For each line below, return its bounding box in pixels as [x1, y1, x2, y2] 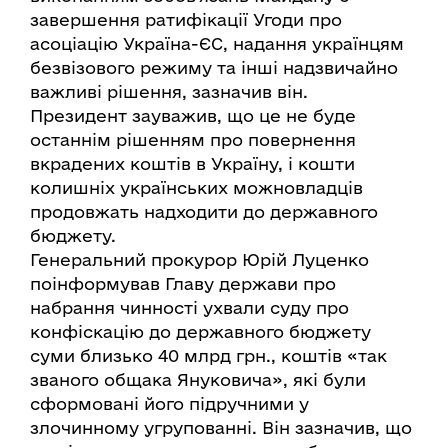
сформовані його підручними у [30, 394, 309, 413]
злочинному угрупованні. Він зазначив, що [30, 418, 412, 437]
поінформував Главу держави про [30, 274, 336, 293]
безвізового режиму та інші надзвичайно [30, 58, 398, 77]
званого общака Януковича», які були [30, 370, 366, 389]
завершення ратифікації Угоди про [30, 10, 342, 29]
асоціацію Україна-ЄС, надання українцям [30, 34, 404, 53]
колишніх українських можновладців [30, 178, 363, 197]
